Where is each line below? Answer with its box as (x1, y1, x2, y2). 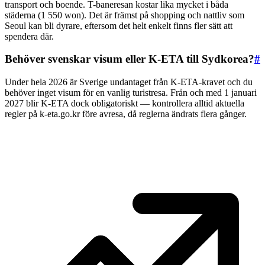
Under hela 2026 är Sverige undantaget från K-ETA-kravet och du (5, 77, 253, 88)
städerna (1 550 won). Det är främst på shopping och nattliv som (5, 9, 244, 20)
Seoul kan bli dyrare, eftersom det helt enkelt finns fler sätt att (5, 20, 232, 31)
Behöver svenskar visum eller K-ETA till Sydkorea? (5, 53, 254, 66)
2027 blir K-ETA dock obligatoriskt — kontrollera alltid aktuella (5, 98, 244, 109)
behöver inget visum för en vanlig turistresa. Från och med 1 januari (5, 88, 257, 98)
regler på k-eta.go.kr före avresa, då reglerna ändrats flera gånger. (5, 109, 247, 119)
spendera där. (5, 31, 54, 41)
